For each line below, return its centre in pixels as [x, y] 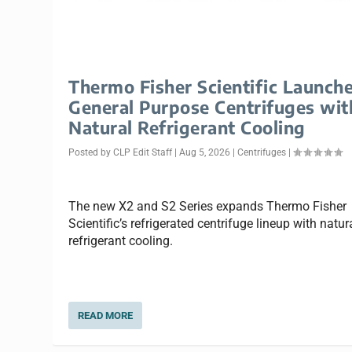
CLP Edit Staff [143, 152]
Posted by [91, 152]
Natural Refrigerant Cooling [187, 127]
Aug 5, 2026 [205, 152]
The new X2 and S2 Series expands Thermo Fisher [208, 207]
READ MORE [106, 315]
